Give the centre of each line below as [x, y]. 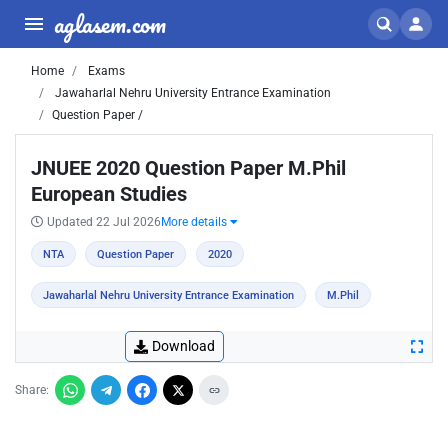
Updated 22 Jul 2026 [104, 222]
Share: [32, 390]
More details [195, 222]
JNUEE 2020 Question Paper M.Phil [188, 168]
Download [183, 346]
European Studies [109, 194]
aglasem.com [110, 23]
